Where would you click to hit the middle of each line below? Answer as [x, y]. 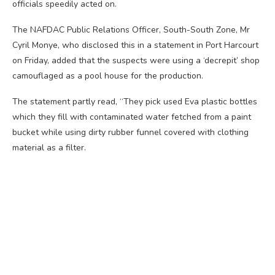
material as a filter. [49, 147]
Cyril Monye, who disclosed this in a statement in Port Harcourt [135, 45]
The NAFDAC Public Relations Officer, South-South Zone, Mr [131, 29]
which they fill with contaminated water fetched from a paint [132, 117]
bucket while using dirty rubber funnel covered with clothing [130, 132]
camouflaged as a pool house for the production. [108, 76]
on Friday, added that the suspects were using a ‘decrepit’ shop [136, 60]
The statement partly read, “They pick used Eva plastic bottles [135, 101]
